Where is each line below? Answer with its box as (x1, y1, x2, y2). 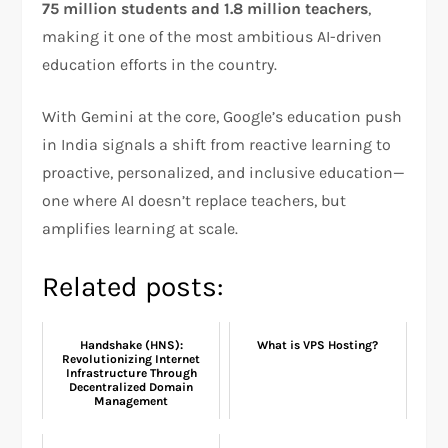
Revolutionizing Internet (62, 351, 201, 366)
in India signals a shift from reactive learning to (42, 134, 392, 154)
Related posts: (42, 269, 224, 303)
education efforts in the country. (42, 54, 278, 74)
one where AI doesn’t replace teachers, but (42, 190, 347, 210)
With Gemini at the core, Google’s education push (42, 106, 403, 126)
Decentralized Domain (69, 379, 194, 394)
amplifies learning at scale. (42, 218, 239, 238)
